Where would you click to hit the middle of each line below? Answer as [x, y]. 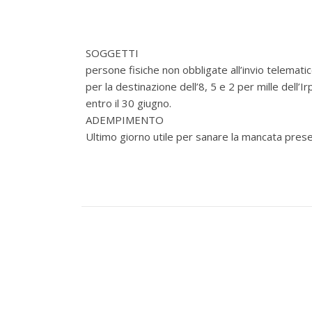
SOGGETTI [112, 53]
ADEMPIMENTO [125, 120]
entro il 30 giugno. [128, 103]
